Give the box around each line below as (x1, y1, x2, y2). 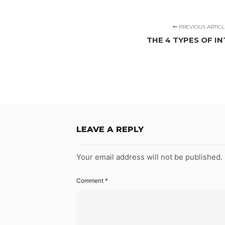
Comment (76, 177, 105, 185)
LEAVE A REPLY (76, 125, 144, 135)
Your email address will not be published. (76, 152, 222, 162)
